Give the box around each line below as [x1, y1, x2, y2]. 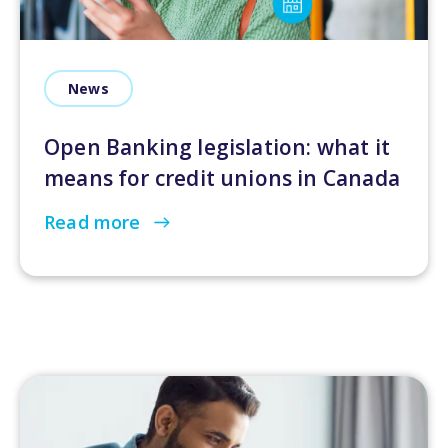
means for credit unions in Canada [44, 164, 400, 192]
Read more [44, 210, 146, 234]
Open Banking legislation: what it [44, 133, 390, 161]
